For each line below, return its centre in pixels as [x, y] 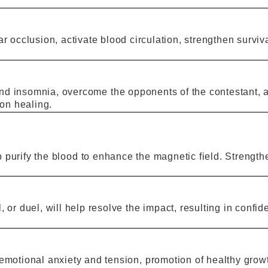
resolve [106, 208]
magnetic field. [188, 156]
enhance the [121, 156]
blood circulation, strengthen [167, 40]
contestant [233, 92]
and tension [112, 260]
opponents [153, 92]
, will [53, 208]
